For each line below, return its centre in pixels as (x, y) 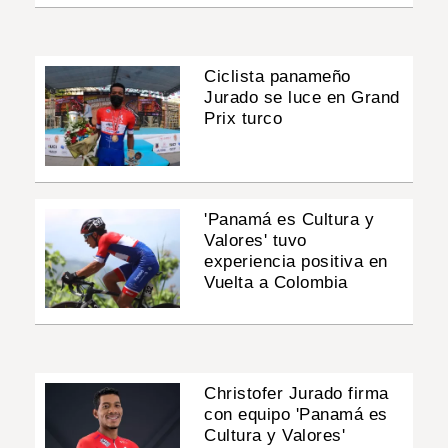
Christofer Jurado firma (296, 393)
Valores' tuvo (255, 240)
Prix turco (243, 119)
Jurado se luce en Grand (302, 98)
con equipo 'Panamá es (296, 414)
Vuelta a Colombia (276, 282)
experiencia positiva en (296, 261)
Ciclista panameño (277, 77)
